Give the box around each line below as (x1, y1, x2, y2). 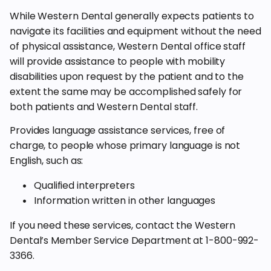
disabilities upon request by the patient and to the (10, 70, 244, 83)
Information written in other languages (34, 194, 216, 207)
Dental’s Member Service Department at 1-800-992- (10, 233, 260, 247)
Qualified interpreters (34, 178, 135, 192)
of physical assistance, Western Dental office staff (10, 39, 246, 53)
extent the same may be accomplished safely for (10, 85, 243, 99)
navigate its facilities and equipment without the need (10, 24, 261, 38)
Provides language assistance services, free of (10, 123, 226, 137)
